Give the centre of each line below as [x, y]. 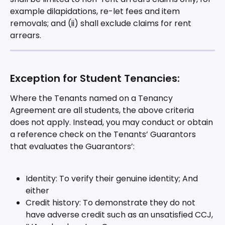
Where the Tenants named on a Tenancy [92, 98]
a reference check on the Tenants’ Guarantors [104, 134]
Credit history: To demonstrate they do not [111, 203]
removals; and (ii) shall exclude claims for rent [102, 24]
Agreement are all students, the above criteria [103, 110]
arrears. [26, 36]
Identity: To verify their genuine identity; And [113, 179]
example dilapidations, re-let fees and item [96, 12]
